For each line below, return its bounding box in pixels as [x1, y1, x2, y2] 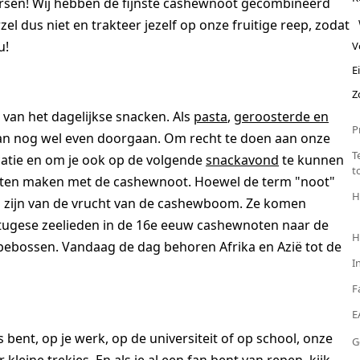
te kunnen [279, 151, 344, 170]
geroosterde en [234, 108, 329, 126]
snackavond [206, 151, 279, 170]
